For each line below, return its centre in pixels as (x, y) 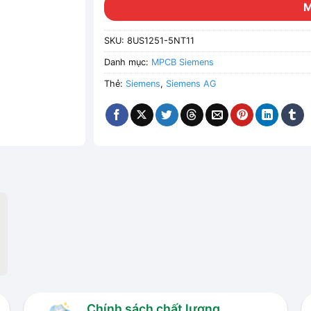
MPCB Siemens (183, 62)
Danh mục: (128, 62)
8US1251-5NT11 (161, 41)
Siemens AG (192, 84)
